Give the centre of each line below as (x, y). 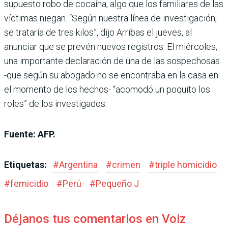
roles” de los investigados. (55, 103)
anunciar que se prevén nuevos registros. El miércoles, (111, 46)
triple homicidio (186, 164)
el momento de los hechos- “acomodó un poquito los (107, 89)
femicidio (29, 183)
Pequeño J (117, 183)
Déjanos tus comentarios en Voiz (95, 219)
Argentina (78, 164)
